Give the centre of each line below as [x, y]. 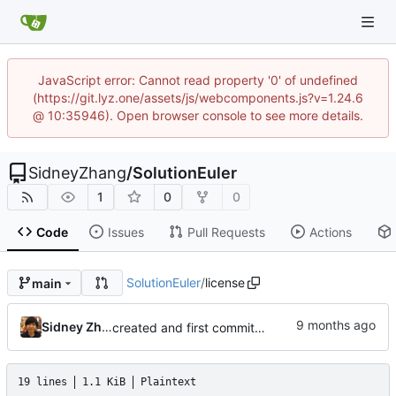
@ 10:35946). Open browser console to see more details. [198, 115]
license [225, 283]
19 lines [42, 382]
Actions [330, 232]
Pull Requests [226, 232]
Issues [126, 232]
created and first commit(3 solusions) [260, 327]
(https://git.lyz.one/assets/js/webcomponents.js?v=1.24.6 [198, 98]
